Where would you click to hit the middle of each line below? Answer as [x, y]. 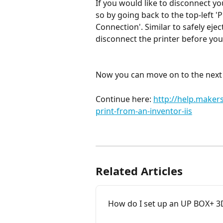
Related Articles [139, 170]
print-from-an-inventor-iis [144, 111]
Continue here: [124, 99]
